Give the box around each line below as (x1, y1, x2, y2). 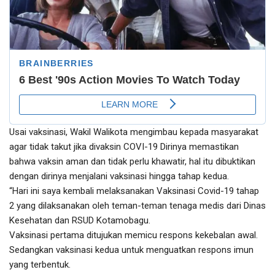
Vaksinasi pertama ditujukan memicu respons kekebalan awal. (9, 230, 258, 241)
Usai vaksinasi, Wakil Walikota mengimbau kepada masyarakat (9, 126, 258, 138)
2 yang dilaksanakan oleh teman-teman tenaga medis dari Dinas (9, 200, 266, 212)
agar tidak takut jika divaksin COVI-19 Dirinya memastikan (9, 141, 239, 153)
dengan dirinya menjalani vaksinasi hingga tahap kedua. (9, 171, 229, 182)
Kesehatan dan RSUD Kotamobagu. (9, 215, 150, 227)
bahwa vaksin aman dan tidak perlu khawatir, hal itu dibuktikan (9, 156, 255, 168)
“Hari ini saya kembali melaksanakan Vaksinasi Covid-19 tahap (9, 185, 259, 197)
